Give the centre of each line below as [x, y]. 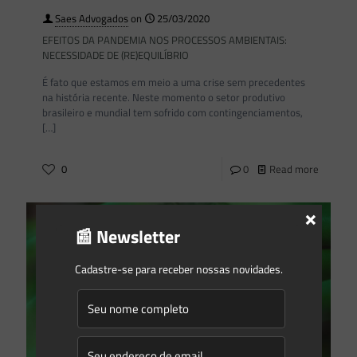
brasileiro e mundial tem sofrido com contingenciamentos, [173, 113]
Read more [294, 169]
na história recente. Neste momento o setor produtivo [164, 98]
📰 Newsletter [127, 237]
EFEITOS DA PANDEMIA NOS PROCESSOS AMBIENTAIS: [165, 40]
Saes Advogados [92, 19]
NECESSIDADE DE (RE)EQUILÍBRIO [116, 55]
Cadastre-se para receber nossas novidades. [178, 269]
